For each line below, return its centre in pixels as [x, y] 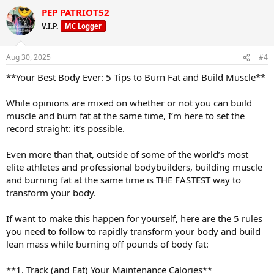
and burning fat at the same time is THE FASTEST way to [124, 180]
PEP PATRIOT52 [76, 12]
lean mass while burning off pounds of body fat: [107, 244]
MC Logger [83, 26]
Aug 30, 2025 [28, 57]
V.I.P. [50, 26]
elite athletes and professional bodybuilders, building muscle [134, 167]
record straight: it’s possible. [65, 129]
